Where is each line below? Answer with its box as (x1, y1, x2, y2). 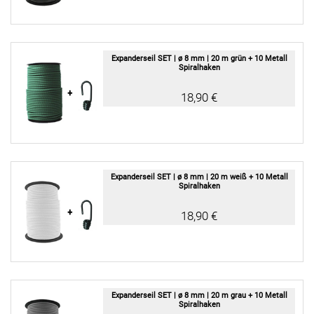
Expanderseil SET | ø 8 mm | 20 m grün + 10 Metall (111, 53, 287, 63)
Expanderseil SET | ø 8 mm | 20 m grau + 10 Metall (111, 291, 287, 301)
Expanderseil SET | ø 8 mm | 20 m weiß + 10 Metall (110, 172, 288, 182)
